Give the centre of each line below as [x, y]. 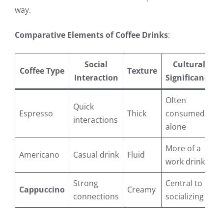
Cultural [189, 64]
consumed [185, 113]
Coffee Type [42, 70]
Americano [39, 154]
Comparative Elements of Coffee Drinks [91, 35]
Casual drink [96, 154]
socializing [185, 196]
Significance [189, 77]
